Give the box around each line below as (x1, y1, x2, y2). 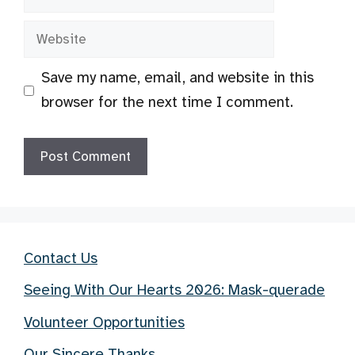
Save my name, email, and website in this (40, 68, 314, 87)
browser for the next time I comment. (40, 93, 293, 112)
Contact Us (24, 248, 97, 268)
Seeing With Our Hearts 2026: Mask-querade (24, 281, 325, 300)
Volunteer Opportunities (24, 312, 185, 332)
